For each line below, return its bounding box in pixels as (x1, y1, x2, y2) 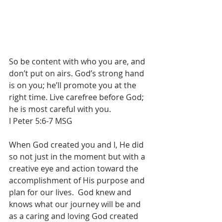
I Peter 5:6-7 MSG (9, 115, 72, 126)
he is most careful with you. (9, 103, 111, 114)
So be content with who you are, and (9, 55, 147, 67)
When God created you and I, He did (9, 139, 146, 150)
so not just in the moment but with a (9, 151, 147, 162)
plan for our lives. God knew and (9, 186, 133, 198)
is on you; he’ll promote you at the (9, 79, 138, 91)
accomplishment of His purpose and (9, 174, 147, 186)
